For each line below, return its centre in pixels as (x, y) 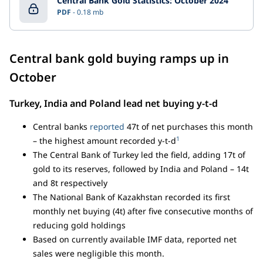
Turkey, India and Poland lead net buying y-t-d (114, 103)
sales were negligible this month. (99, 253)
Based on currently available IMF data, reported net (135, 239)
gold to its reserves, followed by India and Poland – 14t (141, 168)
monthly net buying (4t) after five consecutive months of (143, 211)
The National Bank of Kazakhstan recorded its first (131, 197)
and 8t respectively (70, 183)
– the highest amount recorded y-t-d (104, 140)
